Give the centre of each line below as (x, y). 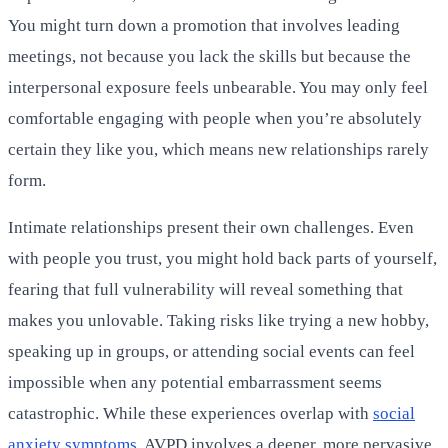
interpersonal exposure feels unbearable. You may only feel (218, 87)
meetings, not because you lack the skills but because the (209, 56)
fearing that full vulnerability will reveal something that (205, 289)
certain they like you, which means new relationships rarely (218, 149)
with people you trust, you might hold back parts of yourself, (222, 258)
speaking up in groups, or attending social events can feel (211, 351)
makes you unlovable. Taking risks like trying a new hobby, (218, 320)
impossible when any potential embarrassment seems (195, 382)
